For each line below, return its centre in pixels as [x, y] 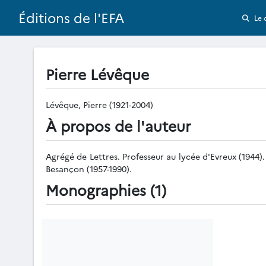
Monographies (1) [106, 189]
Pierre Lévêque [97, 74]
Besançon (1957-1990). [89, 169]
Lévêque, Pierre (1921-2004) [101, 104]
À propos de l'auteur [118, 125]
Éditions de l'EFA [72, 18]
